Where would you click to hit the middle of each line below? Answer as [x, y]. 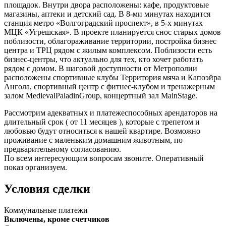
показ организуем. [36, 167]
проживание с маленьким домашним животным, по [93, 140]
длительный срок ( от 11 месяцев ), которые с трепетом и [102, 122]
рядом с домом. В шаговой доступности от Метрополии [101, 68]
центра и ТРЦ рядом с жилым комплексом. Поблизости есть [108, 50]
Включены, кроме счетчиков [57, 219]
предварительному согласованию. [63, 149]
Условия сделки [47, 188]
